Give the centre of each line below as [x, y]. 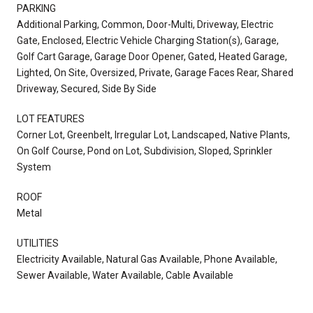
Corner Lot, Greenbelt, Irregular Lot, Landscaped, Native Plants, [153, 134]
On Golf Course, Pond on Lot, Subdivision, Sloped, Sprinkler [145, 151]
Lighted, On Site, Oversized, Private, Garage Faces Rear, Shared [155, 72]
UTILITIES [38, 243]
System [34, 167]
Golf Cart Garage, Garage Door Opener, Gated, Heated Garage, [152, 56]
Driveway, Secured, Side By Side [87, 88]
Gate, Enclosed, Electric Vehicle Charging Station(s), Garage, [148, 40]
